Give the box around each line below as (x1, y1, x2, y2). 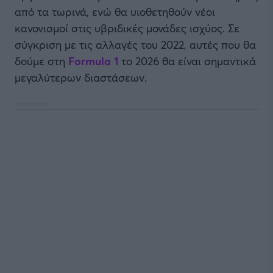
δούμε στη (15, 54, 68, 68)
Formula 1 (68, 54, 118, 68)
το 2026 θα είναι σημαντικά (118, 54, 256, 68)
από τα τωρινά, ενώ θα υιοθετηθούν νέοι (15, 4, 215, 19)
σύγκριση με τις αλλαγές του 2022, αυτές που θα (15, 37, 256, 52)
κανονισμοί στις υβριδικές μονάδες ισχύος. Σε (15, 21, 239, 35)
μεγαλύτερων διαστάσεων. (15, 70, 147, 85)
